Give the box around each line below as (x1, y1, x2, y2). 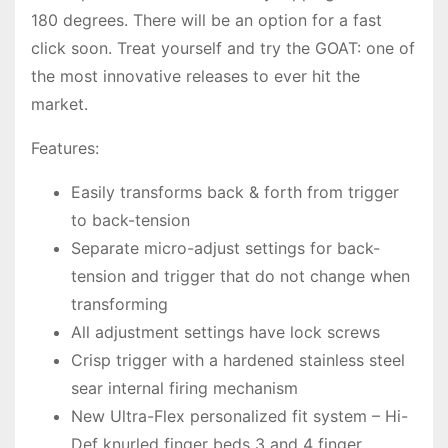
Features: (31, 138, 99, 159)
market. (31, 94, 88, 115)
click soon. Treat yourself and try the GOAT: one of (31, 38, 415, 59)
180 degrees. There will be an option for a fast (31, 10, 382, 31)
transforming (71, 294, 168, 315)
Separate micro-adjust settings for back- (71, 238, 380, 259)
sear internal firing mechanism (71, 378, 298, 399)
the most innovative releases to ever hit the (31, 66, 360, 87)
